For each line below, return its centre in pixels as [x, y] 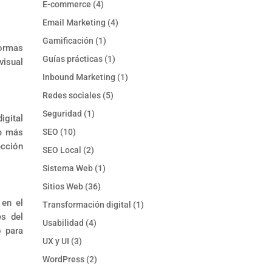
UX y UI [56, 241]
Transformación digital [87, 205]
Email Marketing [74, 23]
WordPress [64, 260]
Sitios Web [63, 187]
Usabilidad [63, 223]
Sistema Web [68, 168]
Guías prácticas [73, 59]
